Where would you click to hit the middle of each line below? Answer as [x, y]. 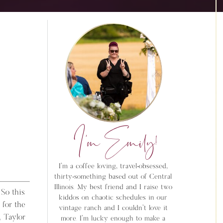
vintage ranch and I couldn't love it [113, 208]
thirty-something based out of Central [113, 177]
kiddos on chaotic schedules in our [113, 198]
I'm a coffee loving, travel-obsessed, [113, 167]
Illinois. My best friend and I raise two [113, 187]
